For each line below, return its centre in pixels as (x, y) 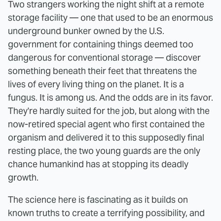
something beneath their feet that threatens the (102, 71)
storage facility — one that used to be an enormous (110, 18)
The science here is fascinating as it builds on (98, 200)
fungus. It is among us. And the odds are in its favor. (110, 98)
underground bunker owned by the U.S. (86, 31)
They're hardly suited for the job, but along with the (109, 111)
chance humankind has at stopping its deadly (98, 164)
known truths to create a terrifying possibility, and (106, 213)
